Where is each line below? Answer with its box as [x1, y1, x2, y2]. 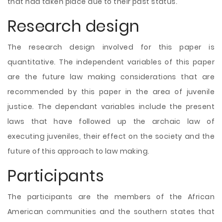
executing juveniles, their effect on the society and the [7, 131, 215, 141]
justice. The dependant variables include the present [7, 102, 215, 111]
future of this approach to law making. [7, 146, 150, 156]
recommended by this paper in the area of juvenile [7, 87, 215, 97]
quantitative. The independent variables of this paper [7, 57, 215, 67]
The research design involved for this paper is [7, 42, 215, 52]
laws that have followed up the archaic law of [7, 116, 215, 126]
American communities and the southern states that [7, 207, 215, 217]
